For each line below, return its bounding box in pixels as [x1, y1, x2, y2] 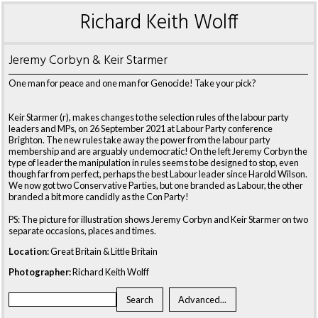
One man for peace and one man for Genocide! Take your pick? [9, 77, 256, 89]
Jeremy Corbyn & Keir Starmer [9, 50, 168, 71]
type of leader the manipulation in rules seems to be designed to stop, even [9, 157, 299, 168]
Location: [9, 245, 49, 257]
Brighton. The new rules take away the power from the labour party [9, 134, 270, 146]
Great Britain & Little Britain [49, 245, 158, 257]
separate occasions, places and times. [9, 225, 156, 236]
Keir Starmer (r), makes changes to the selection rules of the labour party [9, 111, 289, 123]
